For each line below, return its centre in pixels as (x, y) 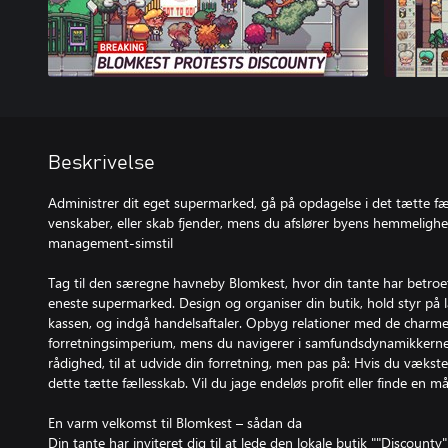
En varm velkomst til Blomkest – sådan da (175, 422)
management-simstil (110, 242)
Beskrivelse (101, 163)
